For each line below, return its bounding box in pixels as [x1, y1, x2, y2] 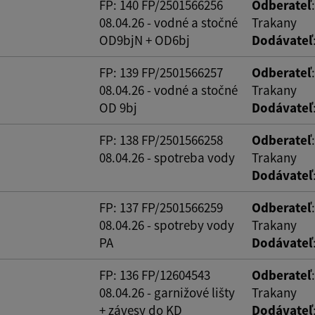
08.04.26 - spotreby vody [99, 216, 234, 233]
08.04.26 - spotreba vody [99, 148, 235, 166]
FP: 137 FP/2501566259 [99, 198, 223, 216]
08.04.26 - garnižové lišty [99, 283, 235, 301]
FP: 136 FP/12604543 [99, 266, 210, 283]
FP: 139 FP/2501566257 [99, 63, 223, 81]
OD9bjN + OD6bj [99, 31, 190, 49]
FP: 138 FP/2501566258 [99, 131, 223, 148]
